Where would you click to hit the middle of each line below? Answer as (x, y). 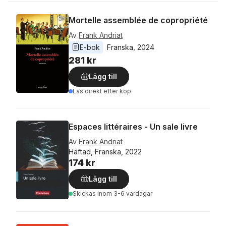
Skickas (85, 193)
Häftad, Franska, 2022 (105, 152)
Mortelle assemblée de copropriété (138, 20)
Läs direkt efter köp (102, 91)
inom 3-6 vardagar (125, 193)
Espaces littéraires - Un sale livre (133, 127)
